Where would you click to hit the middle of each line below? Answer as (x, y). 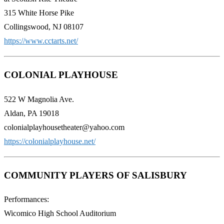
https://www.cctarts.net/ (41, 41)
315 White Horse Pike (39, 13)
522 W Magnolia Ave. (39, 99)
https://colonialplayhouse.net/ (50, 141)
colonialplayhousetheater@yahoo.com (64, 127)
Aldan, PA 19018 (31, 113)
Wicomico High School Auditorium (60, 213)
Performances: (26, 199)
